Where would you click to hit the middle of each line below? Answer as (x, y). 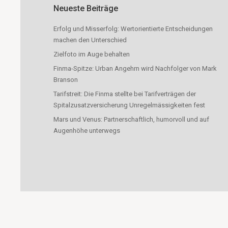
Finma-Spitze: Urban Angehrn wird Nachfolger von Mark (135, 68)
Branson (66, 80)
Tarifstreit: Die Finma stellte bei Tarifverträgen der (125, 94)
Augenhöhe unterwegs (87, 131)
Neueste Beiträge (86, 8)
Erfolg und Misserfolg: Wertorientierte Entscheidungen (133, 29)
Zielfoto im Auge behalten (92, 54)
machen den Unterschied (90, 40)
